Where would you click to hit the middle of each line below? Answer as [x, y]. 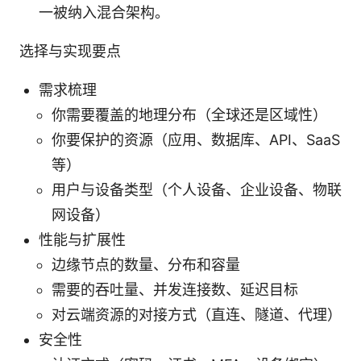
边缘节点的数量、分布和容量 [146, 264]
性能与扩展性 [82, 239]
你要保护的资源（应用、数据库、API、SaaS [196, 139]
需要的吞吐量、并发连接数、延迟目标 [175, 289]
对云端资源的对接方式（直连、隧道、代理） [197, 314]
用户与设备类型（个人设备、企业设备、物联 [197, 189]
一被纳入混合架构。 [104, 12]
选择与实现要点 [70, 51]
